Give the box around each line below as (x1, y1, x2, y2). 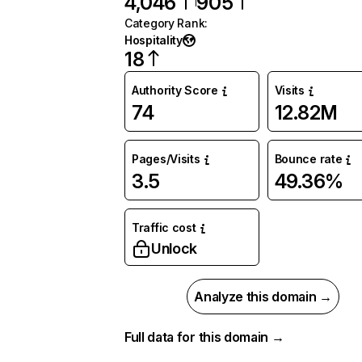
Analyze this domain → (194, 288, 332, 305)
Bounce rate (274, 152, 343, 166)
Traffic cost (132, 221, 196, 234)
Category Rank (124, 16, 205, 30)
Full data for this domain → (124, 329, 284, 345)
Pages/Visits (132, 152, 200, 166)
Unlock (151, 240, 197, 257)
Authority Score (132, 83, 218, 97)
